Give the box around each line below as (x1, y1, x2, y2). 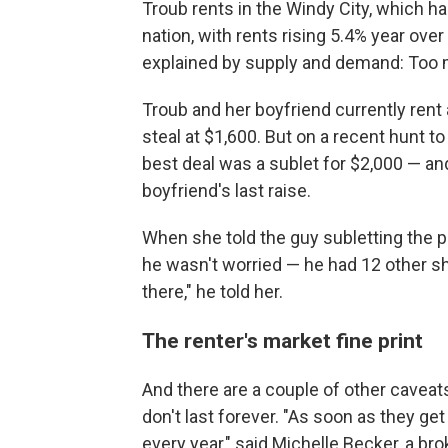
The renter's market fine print (142, 328, 428, 354)
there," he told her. (142, 281, 283, 303)
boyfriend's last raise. (142, 180, 311, 202)
